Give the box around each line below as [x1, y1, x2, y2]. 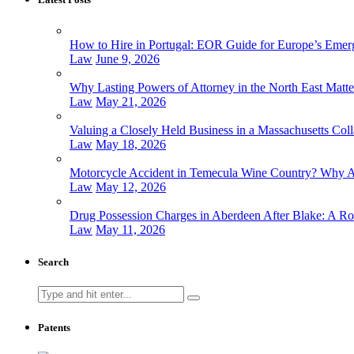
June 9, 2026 [96, 51, 160, 66]
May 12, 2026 [96, 179, 166, 194]
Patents [38, 322, 70, 334]
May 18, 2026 [96, 137, 166, 151]
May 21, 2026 [96, 94, 166, 108]
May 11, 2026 [96, 222, 165, 236]
